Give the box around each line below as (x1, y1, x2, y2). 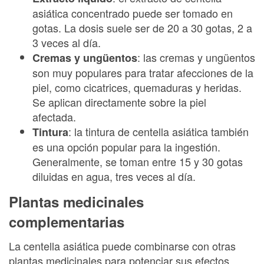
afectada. (32, 109, 79, 124)
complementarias (9, 211, 124, 232)
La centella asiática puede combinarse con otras (9, 238, 236, 253)
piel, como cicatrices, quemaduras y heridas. (32, 80, 242, 95)
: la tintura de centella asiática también (68, 124, 249, 139)
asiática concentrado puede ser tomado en (32, 5, 233, 21)
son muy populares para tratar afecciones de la (32, 65, 253, 80)
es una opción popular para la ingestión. (32, 139, 220, 154)
